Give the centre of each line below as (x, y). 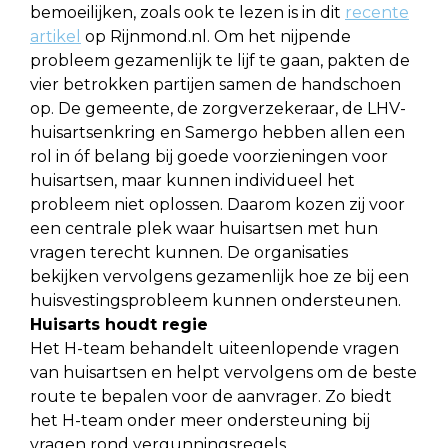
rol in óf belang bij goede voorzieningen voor (209, 156)
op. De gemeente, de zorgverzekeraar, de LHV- (218, 108)
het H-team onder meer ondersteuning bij (200, 420)
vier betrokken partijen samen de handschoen (215, 84)
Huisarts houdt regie (119, 324)
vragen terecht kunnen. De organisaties (189, 252)
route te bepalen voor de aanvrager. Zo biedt (211, 396)
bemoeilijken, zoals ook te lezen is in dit (187, 12)
